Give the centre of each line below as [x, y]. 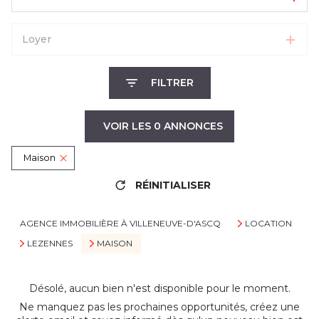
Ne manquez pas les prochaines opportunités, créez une [159, 307]
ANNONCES [192, 126]
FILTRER [172, 83]
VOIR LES [129, 126]
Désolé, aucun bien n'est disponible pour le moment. [159, 288]
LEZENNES [49, 243]
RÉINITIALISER [173, 185]
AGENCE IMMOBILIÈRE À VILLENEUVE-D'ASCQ [120, 223]
